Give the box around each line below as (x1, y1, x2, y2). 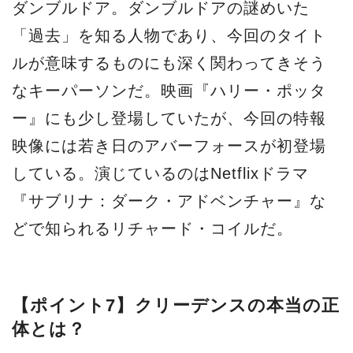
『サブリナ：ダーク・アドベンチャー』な (12, 192, 326, 210)
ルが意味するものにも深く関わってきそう (12, 54, 326, 72)
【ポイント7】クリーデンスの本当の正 (12, 295, 340, 315)
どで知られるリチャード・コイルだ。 (12, 220, 293, 237)
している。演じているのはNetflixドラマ (12, 165, 309, 182)
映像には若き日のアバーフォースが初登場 (12, 137, 326, 154)
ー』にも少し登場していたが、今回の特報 (12, 110, 326, 127)
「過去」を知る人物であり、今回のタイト (12, 27, 326, 44)
